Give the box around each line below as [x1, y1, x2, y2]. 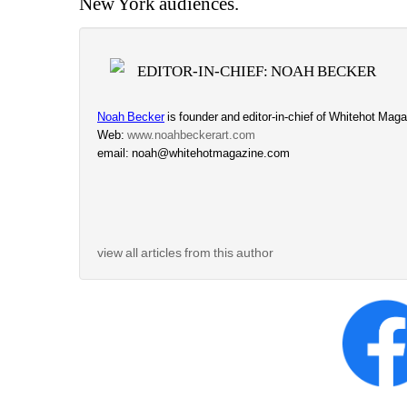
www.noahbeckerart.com [127, 128, 256, 143]
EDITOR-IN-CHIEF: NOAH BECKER [137, 63, 377, 81]
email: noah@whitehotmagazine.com [97, 146, 291, 161]
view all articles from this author [97, 245, 274, 261]
